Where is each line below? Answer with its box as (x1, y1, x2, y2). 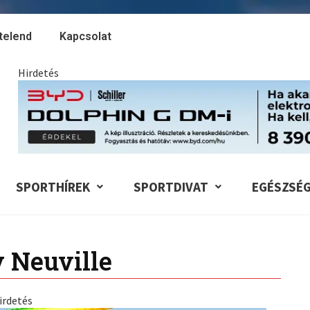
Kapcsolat (59, 30, 111, 43)
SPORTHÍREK (16, 178, 90, 195)
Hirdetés (18, 66, 60, 80)
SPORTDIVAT (134, 178, 208, 195)
